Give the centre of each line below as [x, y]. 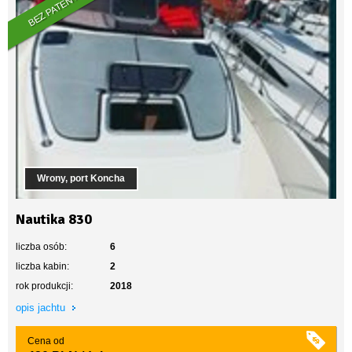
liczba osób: [41, 247]
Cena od [46, 341]
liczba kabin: [42, 266]
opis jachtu [42, 308]
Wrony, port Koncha [81, 178]
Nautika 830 [54, 219]
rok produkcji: [44, 286]
